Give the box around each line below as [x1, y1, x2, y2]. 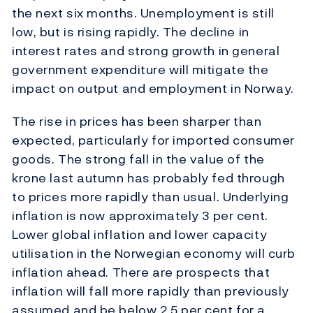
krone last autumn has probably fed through [12, 168, 285, 188]
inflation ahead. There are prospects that [12, 263, 270, 282]
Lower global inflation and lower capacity [12, 225, 268, 245]
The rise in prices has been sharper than [12, 112, 262, 131]
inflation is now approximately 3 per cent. [12, 206, 268, 226]
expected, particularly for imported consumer [12, 131, 295, 150]
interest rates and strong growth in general [12, 41, 280, 61]
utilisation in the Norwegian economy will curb [12, 244, 296, 263]
